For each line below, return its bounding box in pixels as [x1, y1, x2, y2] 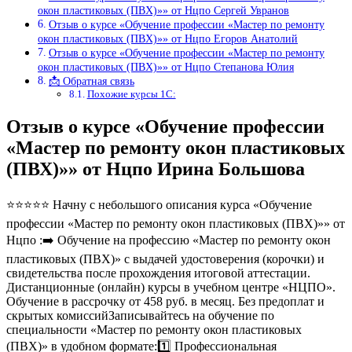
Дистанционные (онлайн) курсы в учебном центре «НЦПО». [6, 280, 335, 295]
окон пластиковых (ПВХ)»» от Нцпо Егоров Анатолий [38, 32, 298, 46]
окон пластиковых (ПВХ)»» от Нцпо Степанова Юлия [38, 60, 294, 74]
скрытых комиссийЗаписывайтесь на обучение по [6, 309, 274, 323]
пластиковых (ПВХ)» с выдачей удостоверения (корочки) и [6, 252, 324, 266]
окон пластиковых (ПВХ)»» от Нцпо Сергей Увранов [38, 4, 289, 17]
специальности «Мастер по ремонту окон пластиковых [6, 323, 302, 337]
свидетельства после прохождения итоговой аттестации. [6, 266, 310, 280]
